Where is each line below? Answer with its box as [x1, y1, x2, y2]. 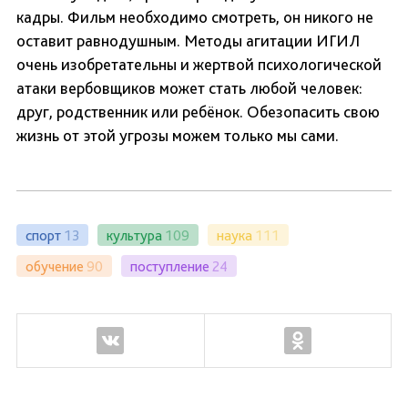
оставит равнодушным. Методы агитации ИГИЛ [16, 31, 360, 51]
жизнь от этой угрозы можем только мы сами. [16, 126, 339, 146]
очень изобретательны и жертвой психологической [16, 55, 382, 75]
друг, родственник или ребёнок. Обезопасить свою [16, 102, 380, 122]
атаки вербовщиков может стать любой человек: [16, 78, 362, 98]
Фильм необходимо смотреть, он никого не [67, 7, 373, 27]
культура [107, 226, 162, 244]
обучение [25, 257, 84, 275]
